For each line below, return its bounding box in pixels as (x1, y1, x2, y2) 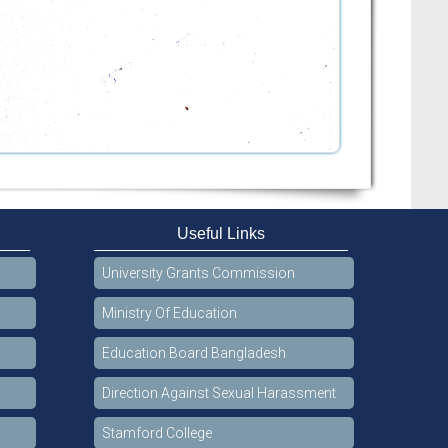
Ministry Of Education (101, 304, 237, 321)
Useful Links (176, 224, 265, 242)
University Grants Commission (101, 264, 295, 281)
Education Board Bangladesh (101, 344, 286, 361)
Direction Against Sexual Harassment (101, 384, 336, 401)
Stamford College (101, 424, 212, 441)
